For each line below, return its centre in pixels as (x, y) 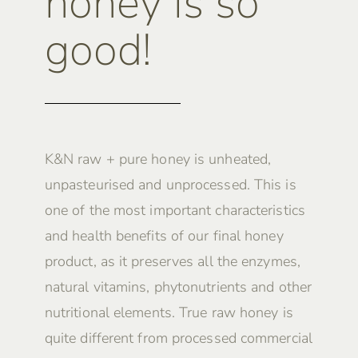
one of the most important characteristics (175, 211)
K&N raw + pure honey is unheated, (158, 159)
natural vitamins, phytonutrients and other (178, 287)
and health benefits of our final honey (164, 236)
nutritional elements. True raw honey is (169, 313)
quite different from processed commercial (178, 338)
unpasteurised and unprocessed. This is (170, 185)
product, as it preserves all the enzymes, (172, 262)
